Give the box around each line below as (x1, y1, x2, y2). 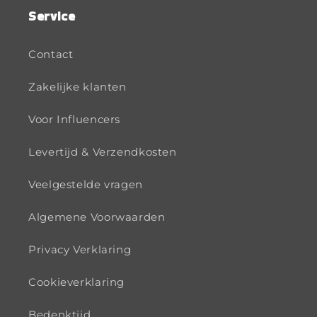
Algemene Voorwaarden (28, 211, 166, 224)
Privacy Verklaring (28, 243, 132, 257)
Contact (28, 48, 74, 62)
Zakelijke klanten (28, 81, 127, 94)
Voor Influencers (28, 113, 121, 127)
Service (28, 7, 76, 25)
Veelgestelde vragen (28, 178, 143, 192)
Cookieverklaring (28, 276, 125, 289)
